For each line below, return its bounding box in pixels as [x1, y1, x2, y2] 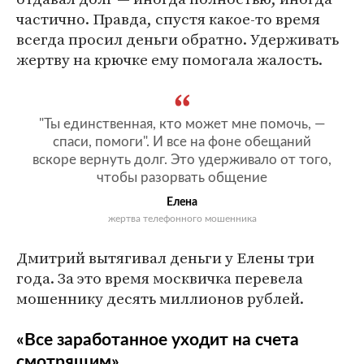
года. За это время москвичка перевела [16, 266, 303, 288]
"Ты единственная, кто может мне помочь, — [39, 116, 325, 131]
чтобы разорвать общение [97, 170, 267, 184]
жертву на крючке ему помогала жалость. [16, 48, 323, 70]
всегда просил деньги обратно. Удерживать [16, 28, 339, 50]
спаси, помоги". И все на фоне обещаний [53, 134, 311, 149]
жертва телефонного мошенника [107, 213, 257, 223]
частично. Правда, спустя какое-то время [16, 7, 320, 29]
